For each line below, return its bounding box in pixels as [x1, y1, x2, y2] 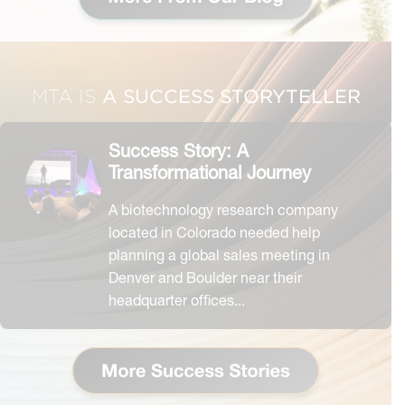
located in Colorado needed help [108, 222, 320, 240]
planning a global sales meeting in [108, 245, 330, 263]
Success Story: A [108, 139, 249, 161]
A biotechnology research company [108, 200, 338, 218]
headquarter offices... [108, 290, 245, 308]
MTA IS [31, 85, 97, 107]
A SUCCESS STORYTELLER [96, 84, 361, 107]
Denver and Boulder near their [108, 268, 302, 286]
